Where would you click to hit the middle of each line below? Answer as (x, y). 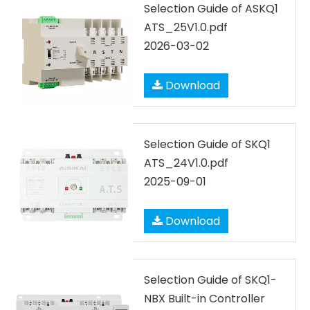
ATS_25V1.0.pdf (186, 27)
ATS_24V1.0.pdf (186, 163)
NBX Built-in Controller (204, 299)
